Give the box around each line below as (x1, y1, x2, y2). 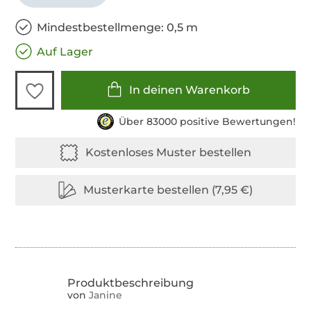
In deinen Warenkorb (129, 83, 251, 97)
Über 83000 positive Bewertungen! (118, 115, 296, 128)
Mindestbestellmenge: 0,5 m (37, 20, 199, 34)
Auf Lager (37, 44, 94, 58)
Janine (86, 289, 123, 302)
